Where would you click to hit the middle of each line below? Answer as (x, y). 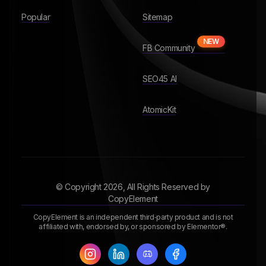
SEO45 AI (160, 79)
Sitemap (158, 17)
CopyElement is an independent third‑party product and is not (133, 217)
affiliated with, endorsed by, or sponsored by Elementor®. (133, 227)
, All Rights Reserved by (166, 187)
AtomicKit (159, 110)
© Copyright (80, 187)
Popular (36, 17)
